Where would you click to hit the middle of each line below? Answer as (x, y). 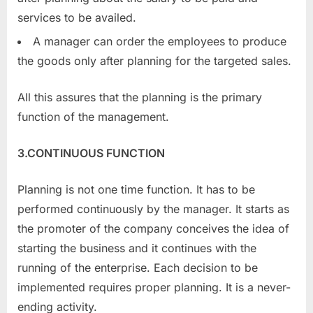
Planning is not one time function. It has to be (136, 190)
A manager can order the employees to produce (160, 42)
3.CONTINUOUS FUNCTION (91, 153)
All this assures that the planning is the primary (140, 97)
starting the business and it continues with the (137, 248)
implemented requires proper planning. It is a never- (154, 287)
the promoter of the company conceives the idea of (153, 229)
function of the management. (93, 117)
